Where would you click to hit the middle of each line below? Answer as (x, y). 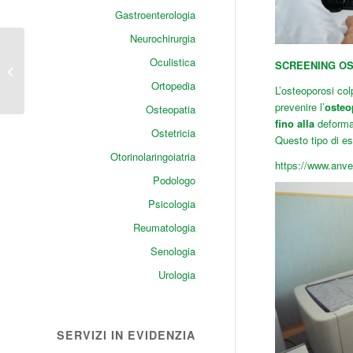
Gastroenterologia (155, 15)
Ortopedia (173, 85)
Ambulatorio (55, 71)
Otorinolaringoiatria (152, 156)
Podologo (174, 180)
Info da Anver (58, 54)
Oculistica (172, 62)
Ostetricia (173, 133)
